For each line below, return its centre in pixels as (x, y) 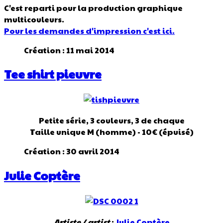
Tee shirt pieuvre (53, 74)
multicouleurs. (34, 19)
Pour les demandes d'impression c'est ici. (89, 30)
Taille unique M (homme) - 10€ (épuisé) (111, 132)
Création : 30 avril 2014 (72, 151)
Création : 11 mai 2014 (69, 50)
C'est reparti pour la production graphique (93, 7)
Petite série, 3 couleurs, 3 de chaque (111, 120)
